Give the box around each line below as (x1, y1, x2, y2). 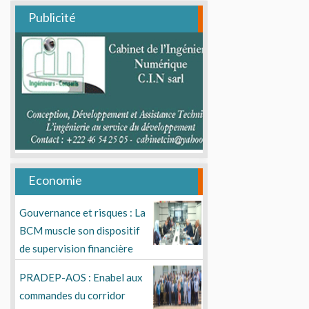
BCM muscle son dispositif (19, 224, 140, 237)
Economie (28, 172, 82, 188)
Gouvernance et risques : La (19, 206, 146, 219)
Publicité (28, 10, 76, 25)
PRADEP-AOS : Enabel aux (19, 271, 143, 283)
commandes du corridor (19, 289, 126, 301)
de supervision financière (19, 242, 133, 255)
